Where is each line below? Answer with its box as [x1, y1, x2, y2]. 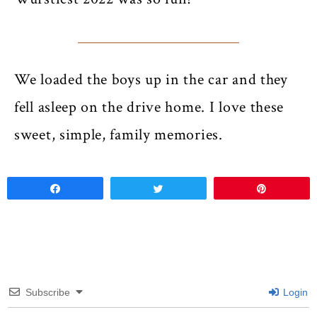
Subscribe [25, 287, 70, 299]
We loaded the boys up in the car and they [14, 69, 288, 91]
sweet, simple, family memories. [14, 125, 223, 146]
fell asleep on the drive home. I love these [14, 97, 284, 118]
